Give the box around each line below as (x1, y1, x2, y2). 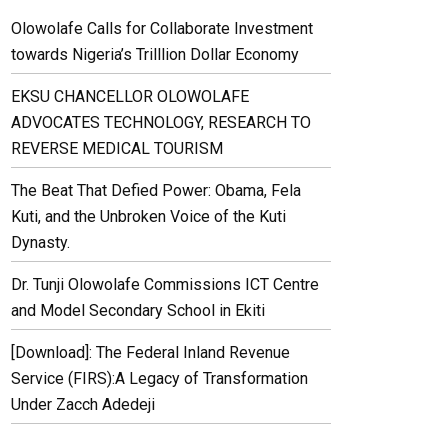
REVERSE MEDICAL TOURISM (11, 139, 223, 158)
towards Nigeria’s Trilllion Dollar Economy (11, 45, 299, 64)
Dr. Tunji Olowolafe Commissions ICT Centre (11, 275, 319, 294)
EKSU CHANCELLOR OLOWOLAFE (11, 87, 249, 106)
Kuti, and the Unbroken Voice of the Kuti (11, 207, 286, 226)
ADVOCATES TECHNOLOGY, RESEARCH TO (11, 113, 311, 132)
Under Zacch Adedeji (11, 395, 155, 414)
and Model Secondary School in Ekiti (11, 301, 265, 320)
